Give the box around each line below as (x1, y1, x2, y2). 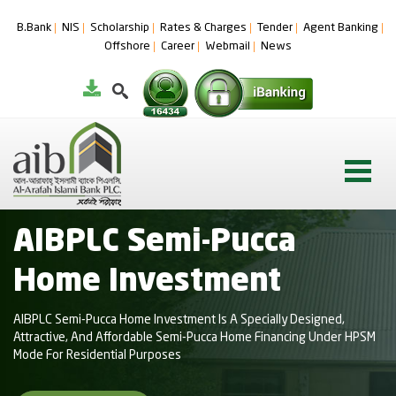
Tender (257, 22, 293, 34)
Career (161, 41, 194, 52)
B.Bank (17, 22, 51, 34)
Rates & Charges (160, 22, 247, 34)
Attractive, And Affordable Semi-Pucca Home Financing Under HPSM (13, 331, 376, 344)
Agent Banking (303, 22, 378, 34)
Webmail (205, 41, 250, 52)
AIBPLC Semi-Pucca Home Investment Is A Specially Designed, (13, 314, 345, 326)
